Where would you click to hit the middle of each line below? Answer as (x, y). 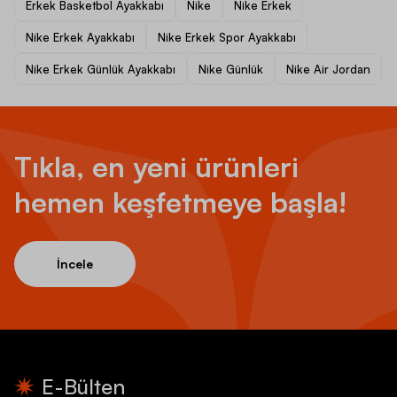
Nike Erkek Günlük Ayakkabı (101, 69)
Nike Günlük (231, 69)
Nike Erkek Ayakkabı (80, 37)
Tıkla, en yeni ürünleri (156, 166)
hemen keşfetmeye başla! (181, 202)
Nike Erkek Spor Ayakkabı (227, 37)
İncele (75, 263)
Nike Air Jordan (328, 69)
